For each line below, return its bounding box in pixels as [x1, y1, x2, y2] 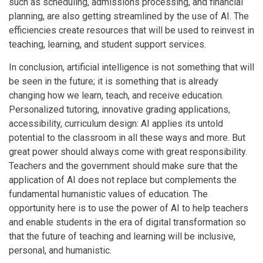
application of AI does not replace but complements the [9, 174, 237, 186]
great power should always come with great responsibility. [9, 146, 247, 157]
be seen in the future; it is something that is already [9, 75, 218, 87]
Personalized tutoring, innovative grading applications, [9, 103, 230, 115]
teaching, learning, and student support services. [9, 38, 206, 50]
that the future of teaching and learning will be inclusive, [9, 230, 235, 242]
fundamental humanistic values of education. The [9, 188, 208, 200]
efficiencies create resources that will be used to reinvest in [9, 24, 254, 36]
